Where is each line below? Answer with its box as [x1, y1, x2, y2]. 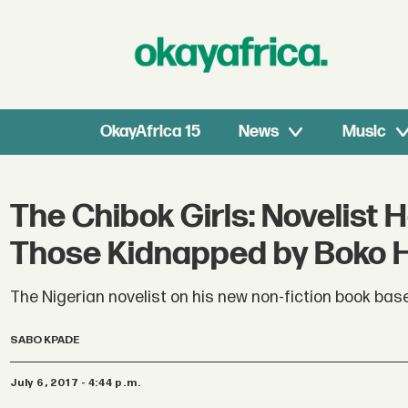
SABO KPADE [10, 333, 80, 348]
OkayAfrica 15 [100, 122, 201, 141]
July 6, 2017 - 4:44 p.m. [16, 375, 141, 390]
